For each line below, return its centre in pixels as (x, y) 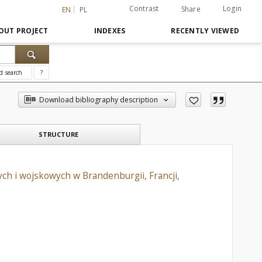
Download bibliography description (99, 100)
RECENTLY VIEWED (205, 31)
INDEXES (110, 31)
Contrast (144, 8)
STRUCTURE (58, 134)
